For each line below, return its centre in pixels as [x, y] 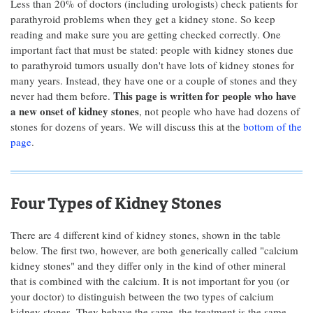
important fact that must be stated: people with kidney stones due [152, 50]
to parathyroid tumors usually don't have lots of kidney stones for [152, 65]
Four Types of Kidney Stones [116, 204]
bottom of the [272, 126]
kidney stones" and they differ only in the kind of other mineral [148, 265]
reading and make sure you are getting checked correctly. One [146, 34]
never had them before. [62, 96]
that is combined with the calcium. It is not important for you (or [150, 281]
